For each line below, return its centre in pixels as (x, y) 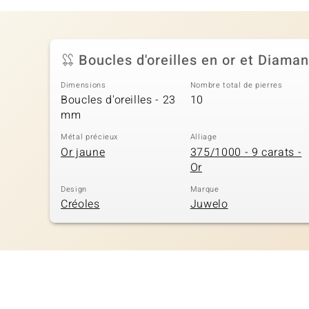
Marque (205, 189)
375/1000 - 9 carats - (246, 152)
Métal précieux (90, 137)
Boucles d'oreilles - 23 (118, 100)
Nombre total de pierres (236, 85)
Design (74, 189)
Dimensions (83, 85)
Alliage (203, 137)
